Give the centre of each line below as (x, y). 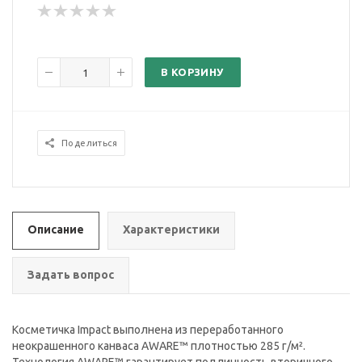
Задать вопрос (71, 275)
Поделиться (89, 143)
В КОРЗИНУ (192, 72)
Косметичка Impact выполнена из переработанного (148, 330)
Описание (56, 230)
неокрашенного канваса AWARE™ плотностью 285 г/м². (159, 346)
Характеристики (171, 230)
